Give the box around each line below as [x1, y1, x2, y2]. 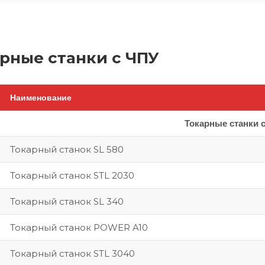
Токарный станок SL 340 [10, 196, 124, 207]
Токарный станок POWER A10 [10, 222, 148, 233]
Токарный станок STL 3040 [10, 248, 135, 259]
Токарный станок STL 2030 [10, 170, 134, 181]
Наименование [10, 93, 72, 102]
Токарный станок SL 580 [10, 144, 124, 155]
